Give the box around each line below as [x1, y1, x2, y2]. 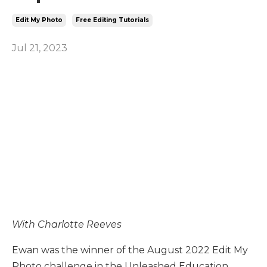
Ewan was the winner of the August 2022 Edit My [12, 244, 248, 256]
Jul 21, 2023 [12, 42, 67, 54]
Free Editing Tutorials [76, 15, 149, 24]
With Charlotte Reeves [12, 219, 122, 230]
